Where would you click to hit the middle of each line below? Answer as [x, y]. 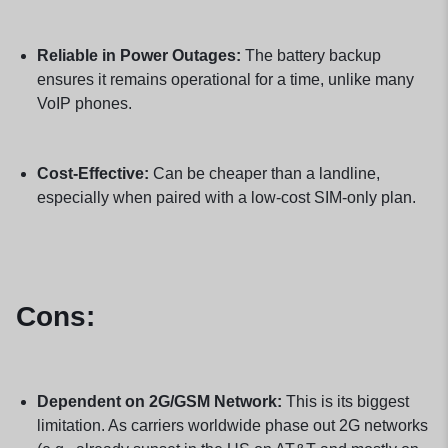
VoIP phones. [84, 104]
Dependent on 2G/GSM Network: [159, 401]
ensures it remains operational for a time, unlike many [225, 80]
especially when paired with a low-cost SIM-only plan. [226, 198]
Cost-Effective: [92, 174]
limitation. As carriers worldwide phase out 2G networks [232, 425]
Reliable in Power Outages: [138, 56]
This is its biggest [345, 401]
